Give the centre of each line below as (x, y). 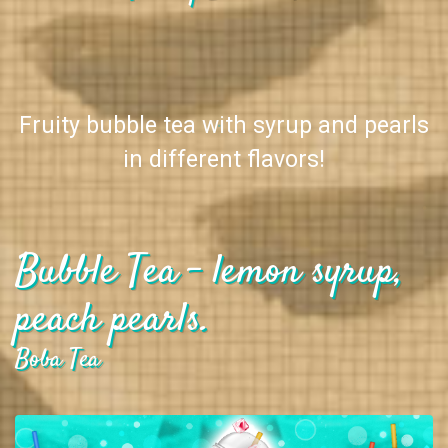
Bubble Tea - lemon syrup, (209, 272)
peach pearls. (112, 320)
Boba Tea (57, 359)
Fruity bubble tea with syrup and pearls (224, 125)
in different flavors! (224, 159)
